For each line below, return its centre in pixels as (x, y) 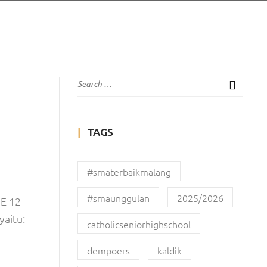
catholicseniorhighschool (139, 224)
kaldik (169, 250)
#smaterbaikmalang (129, 172)
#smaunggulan (118, 198)
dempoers (108, 250)
